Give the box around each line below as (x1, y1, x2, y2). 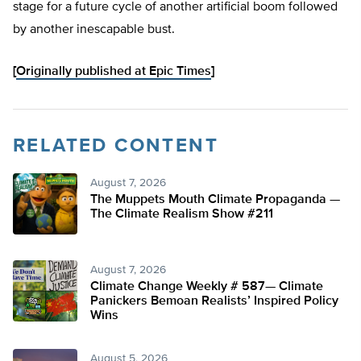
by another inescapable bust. (13, 23, 175, 37)
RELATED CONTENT (13, 136, 218, 156)
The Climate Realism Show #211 (90, 208, 273, 222)
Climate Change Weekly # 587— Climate (90, 280, 323, 294)
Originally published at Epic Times (16, 65, 211, 79)
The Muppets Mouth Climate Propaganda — (90, 193, 340, 207)
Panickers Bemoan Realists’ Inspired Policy (90, 295, 338, 309)
